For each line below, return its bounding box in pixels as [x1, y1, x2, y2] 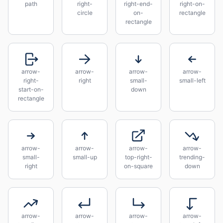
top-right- [124, 153, 152, 161]
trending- [179, 153, 205, 161]
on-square [124, 162, 153, 170]
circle [77, 9, 93, 16]
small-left [179, 77, 206, 84]
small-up [72, 153, 97, 161]
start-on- [18, 86, 44, 93]
